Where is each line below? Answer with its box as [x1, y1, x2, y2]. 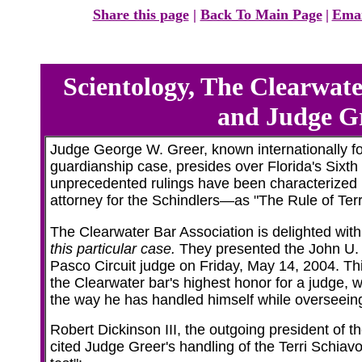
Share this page [92, 6, 189, 23]
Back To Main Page [200, 6, 322, 23]
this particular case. [50, 241, 179, 257]
